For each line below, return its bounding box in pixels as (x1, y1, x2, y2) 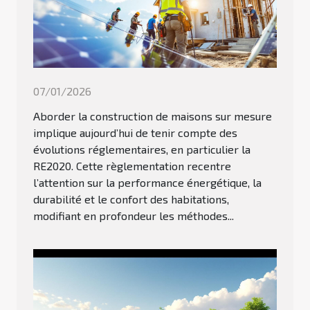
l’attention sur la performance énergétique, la (33, 175, 262, 189)
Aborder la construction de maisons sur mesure (33, 109, 272, 122)
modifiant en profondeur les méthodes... (33, 208, 234, 222)
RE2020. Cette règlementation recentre (33, 158, 231, 172)
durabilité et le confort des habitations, (33, 192, 229, 206)
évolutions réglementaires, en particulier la (33, 142, 250, 156)
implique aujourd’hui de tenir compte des (33, 125, 237, 139)
